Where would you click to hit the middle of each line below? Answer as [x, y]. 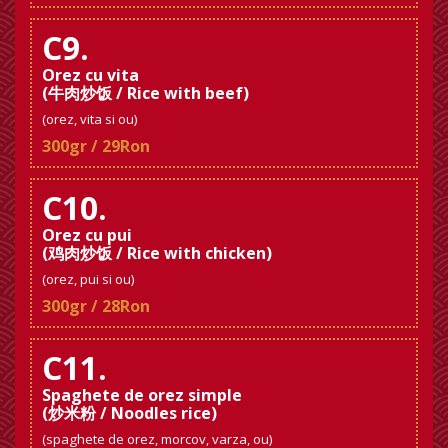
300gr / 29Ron [96, 145]
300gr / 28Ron [96, 305]
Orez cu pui [87, 234]
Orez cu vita [90, 74]
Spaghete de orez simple [142, 394]
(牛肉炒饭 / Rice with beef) [145, 92]
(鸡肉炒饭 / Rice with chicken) [157, 252]
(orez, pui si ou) [88, 278]
